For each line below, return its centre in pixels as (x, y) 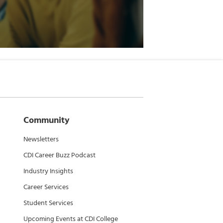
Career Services (46, 187)
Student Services (48, 203)
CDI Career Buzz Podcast (59, 155)
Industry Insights (48, 171)
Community (47, 120)
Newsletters (41, 139)
